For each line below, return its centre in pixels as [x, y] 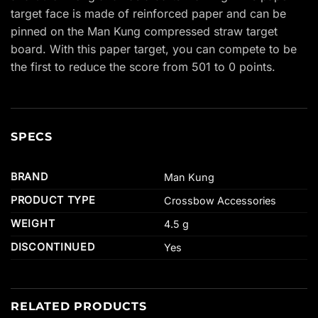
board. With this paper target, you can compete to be [154, 49]
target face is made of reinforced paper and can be [148, 14]
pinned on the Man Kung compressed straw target [144, 32]
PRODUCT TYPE [53, 199]
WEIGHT [33, 223]
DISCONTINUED [53, 246]
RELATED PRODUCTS [79, 306]
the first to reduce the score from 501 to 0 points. [143, 67]
